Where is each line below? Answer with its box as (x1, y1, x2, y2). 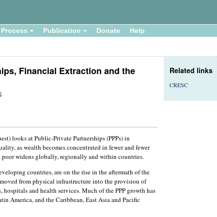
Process (1, 27, 28, 35)
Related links (170, 65, 213, 75)
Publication (43, 27, 81, 35)
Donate (96, 27, 120, 35)
